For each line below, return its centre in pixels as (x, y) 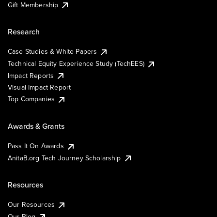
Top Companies (31, 99)
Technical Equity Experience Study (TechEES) (76, 64)
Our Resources (31, 205)
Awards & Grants (36, 126)
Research (24, 32)
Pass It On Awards (36, 146)
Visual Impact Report (39, 87)
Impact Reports (31, 75)
